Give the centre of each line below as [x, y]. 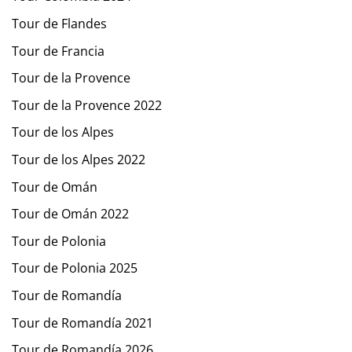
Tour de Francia [58, 51]
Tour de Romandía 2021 [82, 323]
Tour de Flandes [59, 24]
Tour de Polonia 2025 [75, 268]
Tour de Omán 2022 [70, 214]
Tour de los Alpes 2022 [79, 159]
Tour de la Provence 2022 [87, 105]
